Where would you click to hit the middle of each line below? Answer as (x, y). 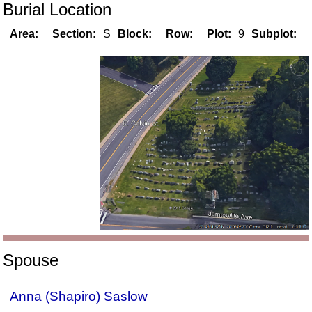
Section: (75, 34)
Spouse (31, 260)
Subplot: (274, 34)
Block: (135, 34)
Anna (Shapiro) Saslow (79, 296)
